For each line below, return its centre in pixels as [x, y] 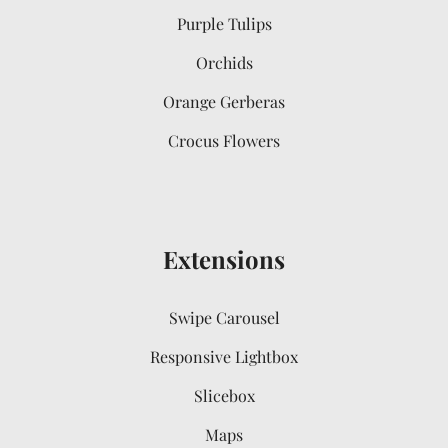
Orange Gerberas [224, 101]
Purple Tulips [224, 23]
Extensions [224, 258]
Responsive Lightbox [224, 356]
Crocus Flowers [224, 140]
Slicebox [224, 395]
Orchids [224, 62]
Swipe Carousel [224, 317]
